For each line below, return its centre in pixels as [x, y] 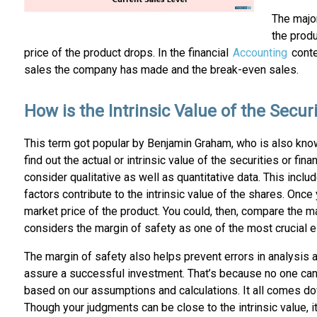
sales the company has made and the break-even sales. [161, 70]
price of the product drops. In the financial [127, 53]
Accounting [260, 53]
